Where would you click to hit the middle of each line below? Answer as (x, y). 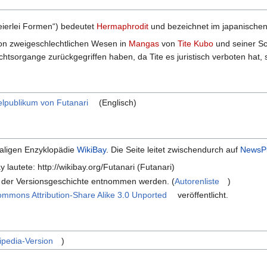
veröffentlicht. (202, 195)
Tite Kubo (195, 44)
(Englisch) (117, 103)
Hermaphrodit (122, 27)
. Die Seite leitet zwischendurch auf (173, 150)
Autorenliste (197, 181)
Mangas (144, 44)
